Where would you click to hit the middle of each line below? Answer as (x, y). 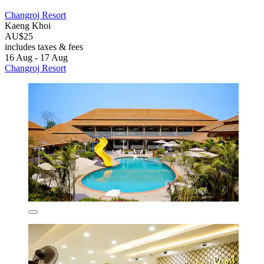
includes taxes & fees (44, 47)
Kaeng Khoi (28, 26)
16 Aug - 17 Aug (36, 58)
